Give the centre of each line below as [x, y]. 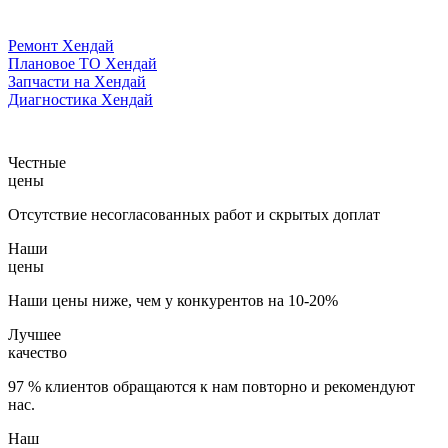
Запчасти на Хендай [77, 81]
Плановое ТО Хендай [82, 63]
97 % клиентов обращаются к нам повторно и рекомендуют [211, 386]
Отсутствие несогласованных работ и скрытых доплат [194, 214]
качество [37, 352]
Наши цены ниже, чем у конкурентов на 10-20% [173, 300]
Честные [37, 162]
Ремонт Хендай [61, 45]
